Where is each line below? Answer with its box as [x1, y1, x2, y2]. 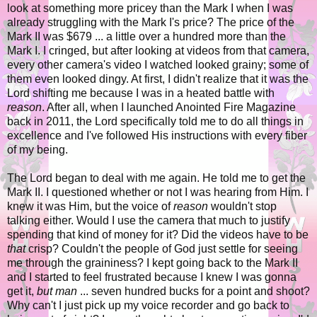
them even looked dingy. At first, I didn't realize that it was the [7, 73, 309, 86]
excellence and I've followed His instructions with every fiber [7, 129, 307, 142]
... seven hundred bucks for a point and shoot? [77, 285, 310, 298]
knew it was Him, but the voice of [7, 200, 171, 213]
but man [34, 285, 77, 298]
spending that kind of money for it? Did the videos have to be [7, 229, 309, 241]
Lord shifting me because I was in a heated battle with [7, 87, 275, 100]
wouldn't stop [208, 200, 277, 213]
